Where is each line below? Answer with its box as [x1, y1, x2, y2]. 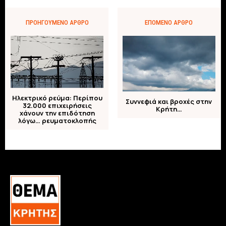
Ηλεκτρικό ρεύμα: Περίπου [12, 93, 102, 103]
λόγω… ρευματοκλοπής [18, 116, 96, 126]
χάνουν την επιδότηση [19, 108, 95, 118]
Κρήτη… [155, 104, 182, 114]
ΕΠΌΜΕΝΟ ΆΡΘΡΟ [145, 18, 193, 26]
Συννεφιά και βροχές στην [126, 97, 212, 106]
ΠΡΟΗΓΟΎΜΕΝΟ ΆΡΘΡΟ [25, 18, 89, 26]
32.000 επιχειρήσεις [22, 101, 92, 110]
